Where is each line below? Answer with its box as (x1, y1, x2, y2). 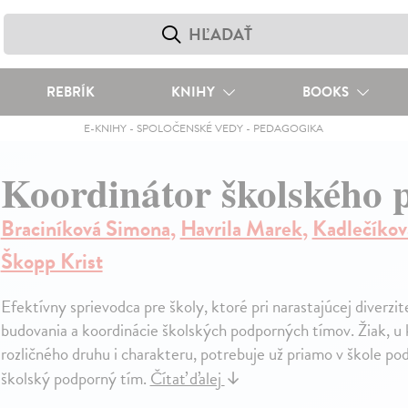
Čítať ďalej (149, 365, 225, 392)
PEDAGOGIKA (253, 120, 324, 137)
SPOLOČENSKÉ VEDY (137, 120, 244, 137)
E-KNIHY (84, 120, 127, 137)
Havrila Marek (179, 212, 302, 245)
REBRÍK (46, 82, 95, 102)
